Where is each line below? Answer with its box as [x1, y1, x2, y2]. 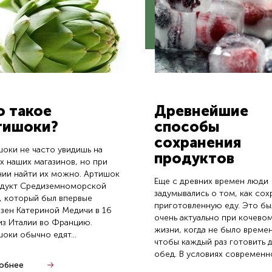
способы [154, 118, 220, 135]
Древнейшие [154, 102, 248, 120]
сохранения [154, 134, 241, 151]
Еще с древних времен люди [154, 176, 268, 186]
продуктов [154, 149, 234, 167]
